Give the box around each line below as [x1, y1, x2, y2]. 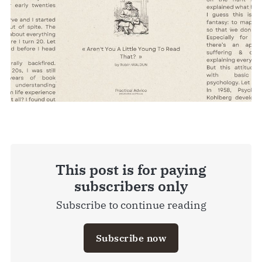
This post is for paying [56, 160, 206, 179]
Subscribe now [95, 232, 167, 244]
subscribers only [74, 176, 188, 195]
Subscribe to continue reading [56, 198, 206, 212]
